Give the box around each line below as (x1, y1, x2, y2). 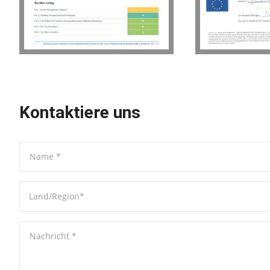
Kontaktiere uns (19, 102, 140, 123)
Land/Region (29, 190, 80, 202)
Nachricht (30, 230, 69, 242)
